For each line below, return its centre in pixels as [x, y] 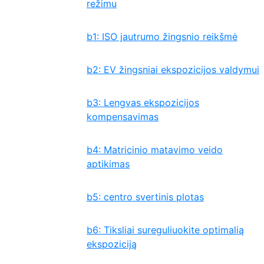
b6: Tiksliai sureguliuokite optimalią [165, 230]
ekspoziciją [112, 244]
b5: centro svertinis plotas [145, 197]
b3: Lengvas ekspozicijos [143, 103]
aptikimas [108, 164]
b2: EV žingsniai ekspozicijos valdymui [173, 70]
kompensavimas [123, 117]
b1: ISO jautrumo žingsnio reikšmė [162, 37]
